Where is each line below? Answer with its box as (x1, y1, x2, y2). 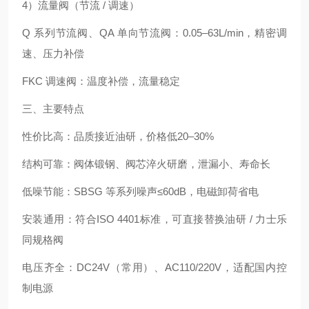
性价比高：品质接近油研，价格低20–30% (22, 130, 214, 142)
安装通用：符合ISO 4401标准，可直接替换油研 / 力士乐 (22, 213, 287, 225)
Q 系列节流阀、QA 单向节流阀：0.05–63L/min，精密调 (22, 27, 287, 39)
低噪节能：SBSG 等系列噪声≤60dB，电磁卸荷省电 (22, 186, 259, 197)
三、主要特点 (22, 103, 84, 114)
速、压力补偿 (22, 48, 84, 59)
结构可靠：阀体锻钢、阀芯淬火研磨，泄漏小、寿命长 (22, 158, 270, 170)
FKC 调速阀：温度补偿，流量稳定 (22, 75, 180, 87)
